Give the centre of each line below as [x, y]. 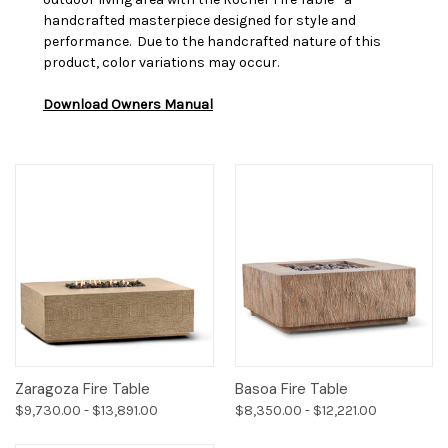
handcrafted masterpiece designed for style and [199, 20]
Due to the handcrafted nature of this [259, 41]
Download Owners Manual [128, 104]
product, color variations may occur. [161, 62]
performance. [90, 41]
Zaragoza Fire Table [82, 389]
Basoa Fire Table [291, 389]
